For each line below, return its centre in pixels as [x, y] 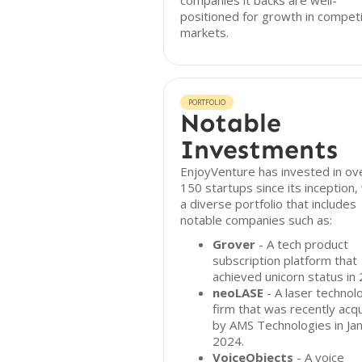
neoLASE [238, 293]
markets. [204, 32]
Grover [234, 244]
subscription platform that [285, 260]
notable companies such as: [256, 220]
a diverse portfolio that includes [268, 204]
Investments [259, 149]
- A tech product [302, 244]
